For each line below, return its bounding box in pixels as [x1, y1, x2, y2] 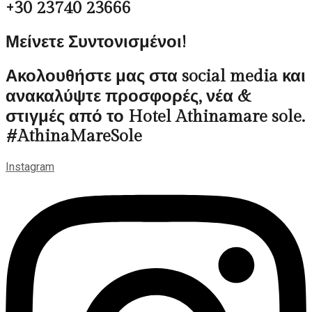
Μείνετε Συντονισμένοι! [6, 33, 186, 53]
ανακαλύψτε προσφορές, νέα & [6, 87, 251, 107]
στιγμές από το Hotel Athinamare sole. [6, 107, 305, 127]
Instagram [6, 160, 54, 174]
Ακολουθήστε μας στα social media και [6, 67, 306, 87]
